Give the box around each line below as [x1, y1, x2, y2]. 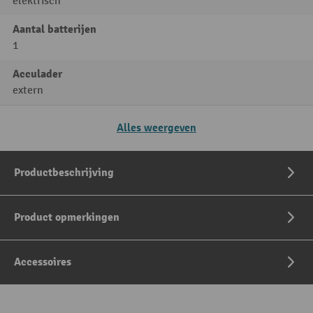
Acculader [13, 67, 62, 81]
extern [13, 84, 43, 97]
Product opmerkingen [14, 210, 119, 224]
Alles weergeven [117, 121, 196, 135]
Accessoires [14, 255, 71, 269]
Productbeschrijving [14, 166, 114, 180]
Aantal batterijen [13, 22, 96, 36]
